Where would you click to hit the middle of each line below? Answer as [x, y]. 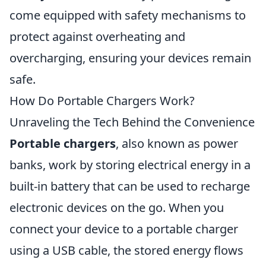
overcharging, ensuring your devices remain [130, 58]
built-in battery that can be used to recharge [130, 186]
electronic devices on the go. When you [117, 208]
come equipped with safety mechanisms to [128, 15]
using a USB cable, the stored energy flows [126, 250]
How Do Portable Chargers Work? [102, 101]
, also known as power [177, 143]
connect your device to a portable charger [124, 229]
